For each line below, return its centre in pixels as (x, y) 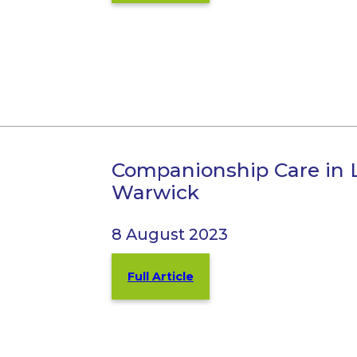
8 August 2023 (170, 235)
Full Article (161, 277)
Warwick (155, 192)
